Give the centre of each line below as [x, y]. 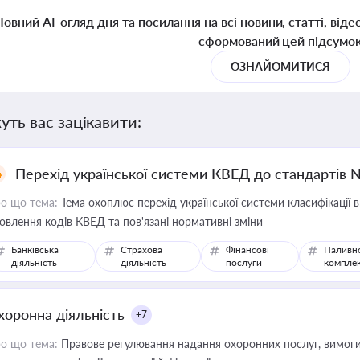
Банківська [35, 250]
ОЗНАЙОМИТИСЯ [280, 66]
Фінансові [247, 250]
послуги [243, 262]
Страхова [142, 250]
